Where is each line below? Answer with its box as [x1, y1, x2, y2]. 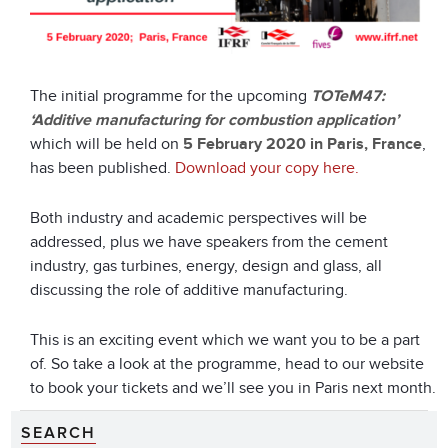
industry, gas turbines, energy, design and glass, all [30, 256, 382, 277]
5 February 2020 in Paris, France [183, 134, 422, 155]
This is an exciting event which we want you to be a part [30, 330, 420, 351]
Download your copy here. [175, 158, 359, 179]
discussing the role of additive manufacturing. [30, 280, 348, 301]
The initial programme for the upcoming [30, 86, 311, 107]
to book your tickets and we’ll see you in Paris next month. [30, 378, 436, 399]
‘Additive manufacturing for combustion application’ [30, 110, 399, 131]
